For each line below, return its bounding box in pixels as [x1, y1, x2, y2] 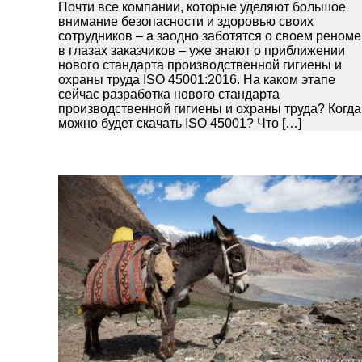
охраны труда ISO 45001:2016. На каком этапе [58, 72, 335, 86]
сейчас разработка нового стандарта [58, 86, 280, 101]
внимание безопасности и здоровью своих [58, 14, 314, 28]
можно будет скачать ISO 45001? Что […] [58, 116, 301, 130]
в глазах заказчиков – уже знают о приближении [58, 43, 345, 57]
